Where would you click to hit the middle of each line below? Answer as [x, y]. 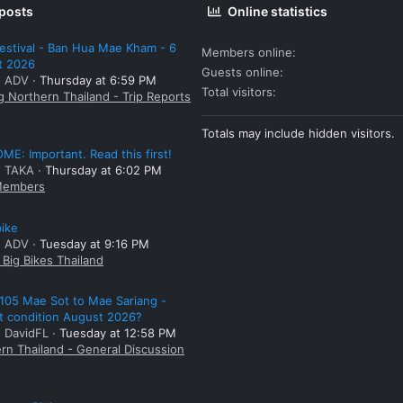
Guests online [241, 72]
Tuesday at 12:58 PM [118, 333]
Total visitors [237, 91]
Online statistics [278, 11]
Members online [247, 52]
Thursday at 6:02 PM [103, 170]
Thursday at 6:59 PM [98, 81]
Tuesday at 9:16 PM [94, 243]
